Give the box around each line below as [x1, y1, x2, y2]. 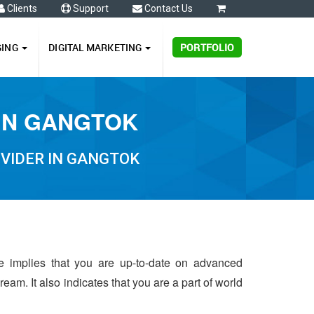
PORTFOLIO [180, 41, 235, 54]
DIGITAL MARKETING [48, 41, 144, 54]
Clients [5, 3, 37, 14]
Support [71, 3, 109, 14]
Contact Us [142, 3, 193, 14]
